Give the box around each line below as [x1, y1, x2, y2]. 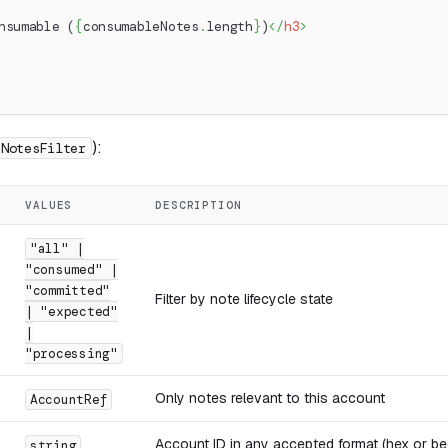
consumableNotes [82, 17, 199, 35]
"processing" [25, 344, 118, 362]
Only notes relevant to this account [155, 388, 385, 407]
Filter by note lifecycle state [155, 289, 333, 308]
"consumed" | [25, 260, 118, 278]
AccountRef [30, 390, 108, 408]
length [206, 17, 253, 35]
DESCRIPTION [155, 197, 242, 212]
